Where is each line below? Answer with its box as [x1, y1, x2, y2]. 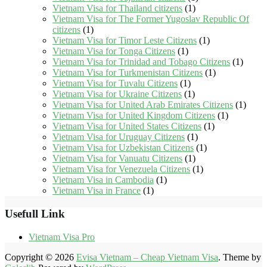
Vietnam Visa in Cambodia [52, 175, 154, 185]
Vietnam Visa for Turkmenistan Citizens [52, 67, 203, 78]
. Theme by [218, 252, 261, 262]
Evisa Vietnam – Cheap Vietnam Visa [76, 252, 218, 262]
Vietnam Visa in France [52, 185, 141, 196]
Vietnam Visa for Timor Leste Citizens [52, 35, 197, 46]
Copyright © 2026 [5, 252, 76, 262]
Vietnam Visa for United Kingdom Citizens [52, 110, 215, 121]
